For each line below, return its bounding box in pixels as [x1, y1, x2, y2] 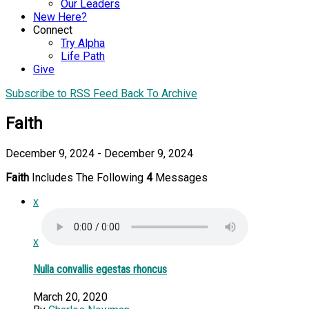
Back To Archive [121, 87, 197, 100]
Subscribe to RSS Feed [6, 87, 118, 100]
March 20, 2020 [33, 290, 108, 304]
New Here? [33, 10, 87, 23]
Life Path [61, 50, 105, 63]
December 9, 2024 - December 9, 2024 [6, 146, 193, 160]
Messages [152, 170, 208, 184]
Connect [33, 23, 72, 37]
